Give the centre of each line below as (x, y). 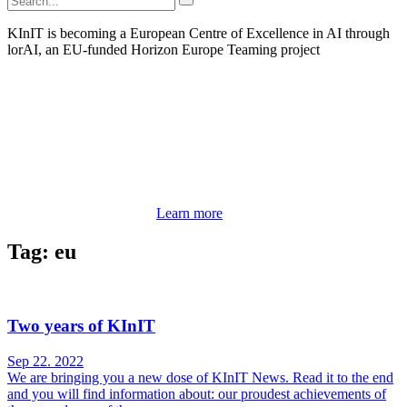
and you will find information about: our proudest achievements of (197, 393)
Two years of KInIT (81, 326)
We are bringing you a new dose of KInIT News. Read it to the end (200, 377)
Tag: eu (42, 252)
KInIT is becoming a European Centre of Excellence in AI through (199, 34)
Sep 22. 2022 (45, 361)
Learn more (189, 213)
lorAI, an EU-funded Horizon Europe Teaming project (164, 50)
